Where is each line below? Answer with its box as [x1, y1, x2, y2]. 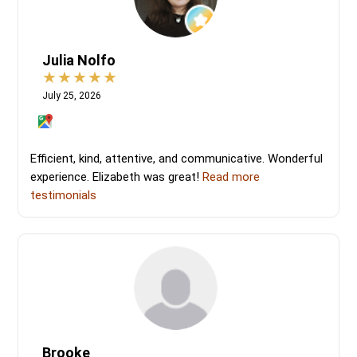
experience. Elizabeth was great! [30, 169, 203, 184]
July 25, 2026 [42, 89, 102, 101]
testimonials [30, 187, 97, 202]
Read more [202, 169, 261, 184]
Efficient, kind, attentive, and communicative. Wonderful [30, 151, 324, 166]
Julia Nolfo [42, 51, 116, 69]
